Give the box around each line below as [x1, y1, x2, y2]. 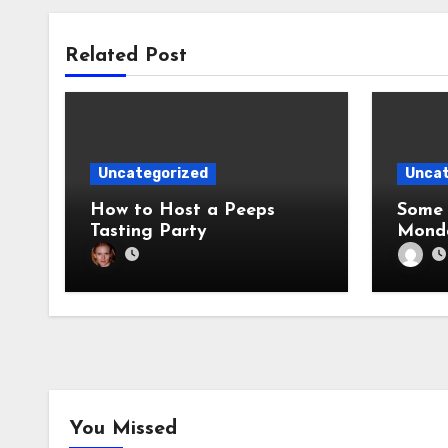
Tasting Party [90, 221, 207, 241]
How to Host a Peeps [90, 200, 275, 220]
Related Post [65, 45, 187, 66]
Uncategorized [98, 164, 208, 182]
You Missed [69, 418, 177, 439]
